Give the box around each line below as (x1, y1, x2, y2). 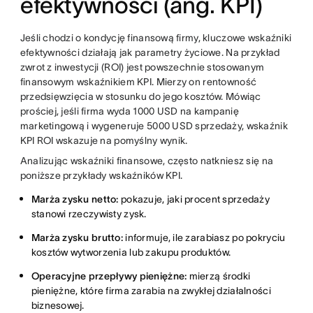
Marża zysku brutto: (31, 231, 123, 243)
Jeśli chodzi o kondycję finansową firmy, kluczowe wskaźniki (20, 31, 292, 43)
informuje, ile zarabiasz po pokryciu (123, 231, 286, 243)
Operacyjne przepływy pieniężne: (31, 270, 187, 282)
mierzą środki (187, 270, 251, 282)
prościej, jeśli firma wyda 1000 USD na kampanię (20, 105, 239, 117)
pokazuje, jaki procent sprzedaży (118, 193, 270, 205)
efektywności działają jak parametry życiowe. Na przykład (20, 46, 280, 58)
